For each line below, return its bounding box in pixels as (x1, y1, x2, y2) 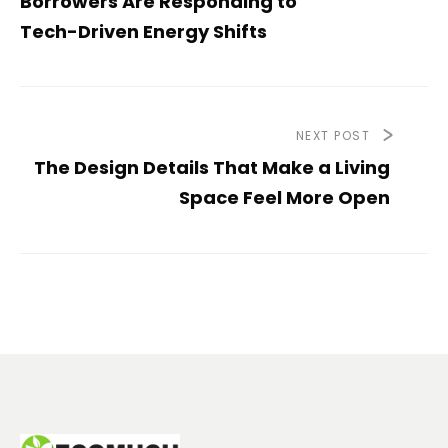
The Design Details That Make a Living (34, 155, 390, 181)
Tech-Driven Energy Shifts (20, 19, 267, 45)
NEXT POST (295, 127, 370, 145)
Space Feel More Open (179, 185, 390, 211)
